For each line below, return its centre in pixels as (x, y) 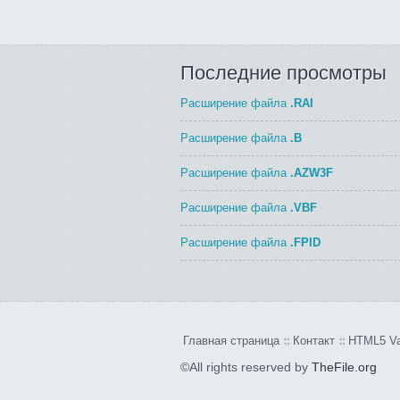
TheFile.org (344, 367)
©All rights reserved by (246, 367)
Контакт (314, 341)
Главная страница (231, 341)
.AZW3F (312, 173)
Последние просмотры (283, 73)
